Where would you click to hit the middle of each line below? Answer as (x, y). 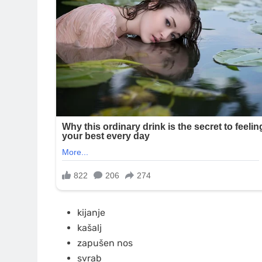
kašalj (89, 228)
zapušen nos (105, 243)
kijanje (91, 213)
